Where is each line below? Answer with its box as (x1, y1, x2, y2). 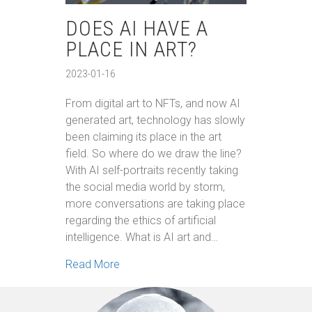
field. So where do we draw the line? (65, 147, 242, 161)
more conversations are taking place (65, 197, 245, 211)
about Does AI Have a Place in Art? (119, 257, 290, 271)
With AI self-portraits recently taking (65, 164, 238, 178)
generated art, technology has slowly (65, 114, 245, 127)
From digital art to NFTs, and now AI (65, 97, 240, 111)
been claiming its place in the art (65, 130, 221, 144)
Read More (65, 258, 120, 272)
